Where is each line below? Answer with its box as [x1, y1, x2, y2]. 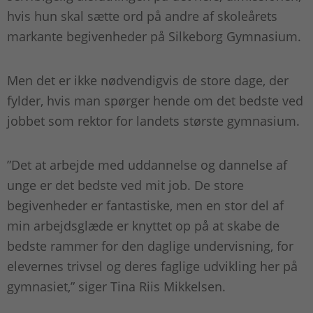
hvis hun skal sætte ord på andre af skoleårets [7, 8, 277, 25]
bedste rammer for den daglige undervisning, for [7, 238, 293, 255]
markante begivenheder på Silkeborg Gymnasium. [7, 28, 305, 45]
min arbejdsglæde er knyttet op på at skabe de [7, 217, 279, 235]
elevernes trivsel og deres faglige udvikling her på [7, 258, 298, 275]
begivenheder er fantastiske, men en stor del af [7, 197, 284, 214]
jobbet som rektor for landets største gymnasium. [7, 112, 303, 130]
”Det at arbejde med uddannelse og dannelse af [7, 156, 287, 174]
